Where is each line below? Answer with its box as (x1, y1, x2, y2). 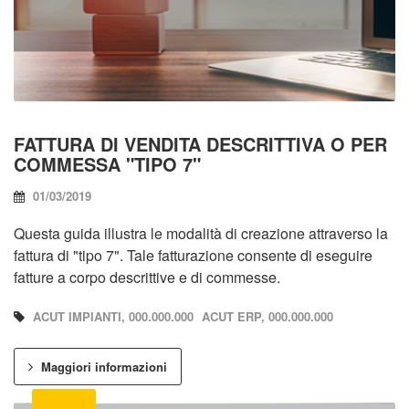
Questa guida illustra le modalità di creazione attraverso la (14, 223, 388, 245)
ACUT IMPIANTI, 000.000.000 (33, 308, 194, 326)
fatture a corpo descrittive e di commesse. (14, 267, 280, 288)
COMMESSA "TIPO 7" (14, 151, 201, 178)
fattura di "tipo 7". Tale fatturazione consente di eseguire (14, 245, 372, 267)
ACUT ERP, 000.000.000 (202, 308, 333, 326)
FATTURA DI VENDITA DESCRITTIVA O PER (14, 131, 387, 158)
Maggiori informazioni (37, 358, 167, 376)
